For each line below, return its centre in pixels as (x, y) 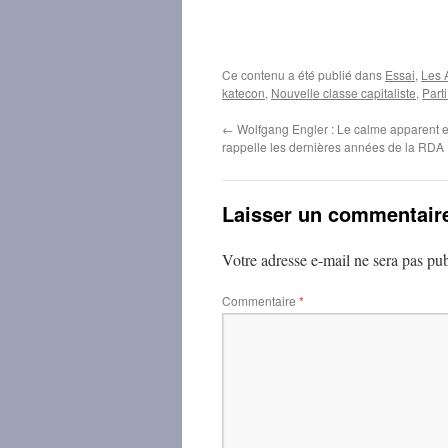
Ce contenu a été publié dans (303, 74)
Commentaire (260, 300)
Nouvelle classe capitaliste (343, 92)
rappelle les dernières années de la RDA (333, 146)
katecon (243, 92)
